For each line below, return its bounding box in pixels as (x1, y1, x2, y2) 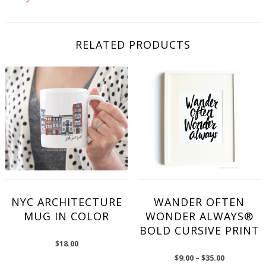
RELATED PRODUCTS (75, 37, 191, 52)
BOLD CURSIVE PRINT (139, 223, 259, 238)
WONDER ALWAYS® (145, 209, 254, 224)
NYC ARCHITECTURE (11, 195, 122, 210)
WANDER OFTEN (154, 195, 245, 210)
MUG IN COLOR (24, 209, 110, 224)
